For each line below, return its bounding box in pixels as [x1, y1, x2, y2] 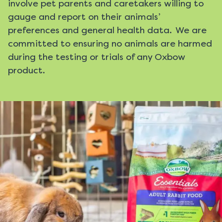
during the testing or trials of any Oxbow [8, 51, 185, 62]
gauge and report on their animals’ [8, 11, 161, 22]
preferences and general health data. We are [8, 24, 207, 36]
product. [8, 64, 47, 76]
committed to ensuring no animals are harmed [8, 38, 212, 49]
